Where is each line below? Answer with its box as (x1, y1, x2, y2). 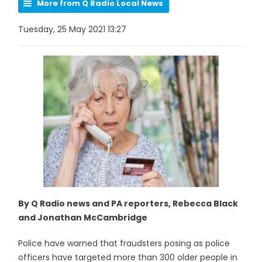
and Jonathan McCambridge (18, 212, 148, 223)
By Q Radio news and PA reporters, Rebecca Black (18, 198, 239, 209)
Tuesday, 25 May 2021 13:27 (18, 23, 127, 35)
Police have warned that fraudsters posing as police (18, 237, 230, 249)
